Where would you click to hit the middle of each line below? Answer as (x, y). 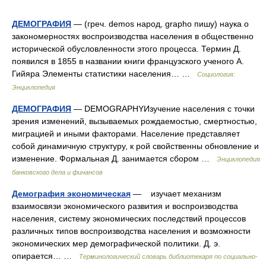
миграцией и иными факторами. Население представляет (126, 134)
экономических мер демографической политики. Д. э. (116, 243)
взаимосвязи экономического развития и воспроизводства (125, 206)
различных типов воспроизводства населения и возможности (131, 231)
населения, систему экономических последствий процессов (129, 218)
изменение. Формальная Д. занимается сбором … (114, 159)
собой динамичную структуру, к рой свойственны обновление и (135, 146)
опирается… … (45, 256)
